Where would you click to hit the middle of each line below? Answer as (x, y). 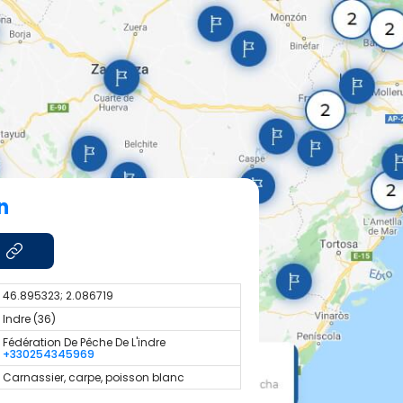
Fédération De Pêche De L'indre (84, 342)
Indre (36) (29, 318)
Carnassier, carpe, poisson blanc (94, 377)
